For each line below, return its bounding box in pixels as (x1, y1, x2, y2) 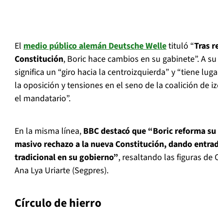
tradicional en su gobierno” (15, 151, 118, 164)
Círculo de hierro (15, 195, 101, 212)
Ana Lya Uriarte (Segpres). (15, 164, 109, 177)
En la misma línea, (15, 125, 81, 138)
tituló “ (166, 40, 194, 53)
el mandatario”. (15, 92, 71, 105)
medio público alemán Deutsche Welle (23, 40, 166, 53)
